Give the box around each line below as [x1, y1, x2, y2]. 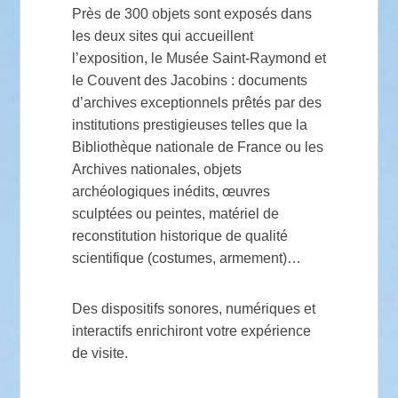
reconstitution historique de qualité [71, 228, 288, 244]
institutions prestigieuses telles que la [71, 117, 307, 133]
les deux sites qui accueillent [71, 28, 253, 44]
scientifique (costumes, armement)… [71, 251, 301, 267]
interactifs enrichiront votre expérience [71, 323, 311, 339]
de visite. [71, 346, 128, 362]
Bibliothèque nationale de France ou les [71, 139, 323, 155]
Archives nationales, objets [71, 162, 242, 178]
